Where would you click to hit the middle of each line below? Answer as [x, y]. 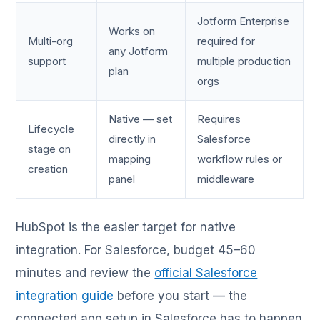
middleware [226, 179]
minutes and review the [85, 272]
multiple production [244, 61]
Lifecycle [51, 129]
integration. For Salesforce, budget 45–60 [136, 250]
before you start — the [181, 295]
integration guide [65, 295]
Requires [219, 119]
